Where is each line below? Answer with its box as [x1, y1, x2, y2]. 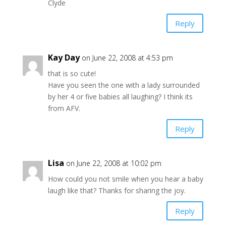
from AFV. [47, 103, 80, 113]
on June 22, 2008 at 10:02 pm [66, 158, 161, 168]
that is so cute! [47, 69, 96, 78]
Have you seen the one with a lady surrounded [47, 80, 200, 90]
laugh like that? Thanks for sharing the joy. [47, 186, 186, 195]
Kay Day [47, 52, 80, 63]
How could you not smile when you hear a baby [47, 174, 203, 184]
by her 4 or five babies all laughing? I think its [47, 92, 193, 101]
